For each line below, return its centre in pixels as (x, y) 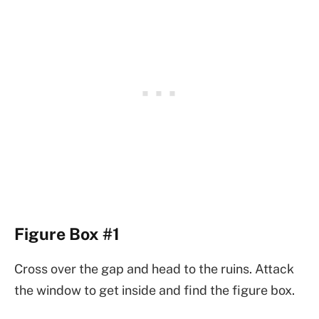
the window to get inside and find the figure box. (155, 291)
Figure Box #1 (67, 234)
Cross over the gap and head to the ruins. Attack (154, 269)
